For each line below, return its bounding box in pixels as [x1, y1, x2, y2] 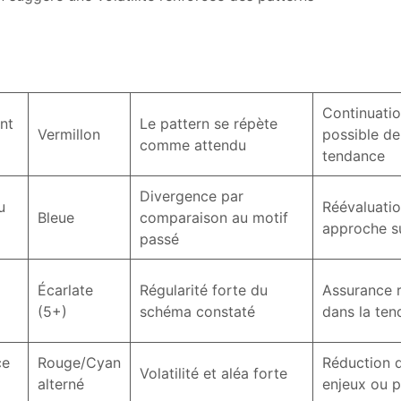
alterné [38, 375, 84, 393]
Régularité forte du [140, 281, 268, 299]
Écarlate [38, 281, 93, 299]
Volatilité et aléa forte [140, 364, 287, 382]
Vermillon [38, 125, 100, 143]
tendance [322, 147, 385, 165]
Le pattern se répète [140, 115, 277, 132]
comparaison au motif [140, 209, 288, 226]
